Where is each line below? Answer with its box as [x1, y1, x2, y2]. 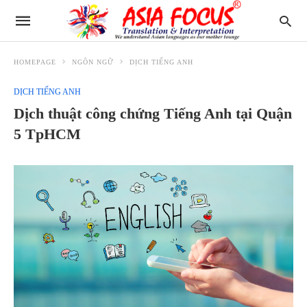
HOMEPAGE [14, 58, 56, 66]
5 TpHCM [14, 125, 81, 143]
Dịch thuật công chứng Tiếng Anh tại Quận [14, 105, 292, 122]
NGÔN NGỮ [72, 58, 114, 66]
